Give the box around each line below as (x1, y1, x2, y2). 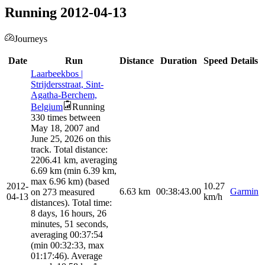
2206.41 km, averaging (31, 155, 117, 166)
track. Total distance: (31, 144, 108, 155)
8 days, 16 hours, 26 (31, 208, 106, 219)
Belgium (31, 102, 63, 112)
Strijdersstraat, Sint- (31, 79, 104, 90)
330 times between (31, 112, 101, 123)
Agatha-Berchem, (31, 90, 97, 101)
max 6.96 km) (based (31, 176, 109, 187)
